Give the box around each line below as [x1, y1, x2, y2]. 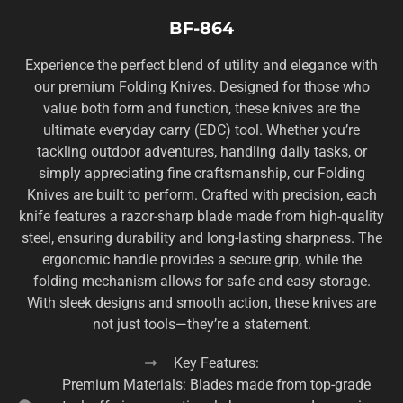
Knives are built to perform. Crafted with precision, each [26, 185, 377, 203]
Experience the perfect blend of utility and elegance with [25, 56, 378, 74]
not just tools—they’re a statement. [92, 315, 311, 333]
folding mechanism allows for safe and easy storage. [32, 272, 371, 290]
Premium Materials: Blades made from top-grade [62, 375, 372, 393]
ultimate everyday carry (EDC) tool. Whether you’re [43, 121, 360, 139]
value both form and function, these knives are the [43, 99, 360, 117]
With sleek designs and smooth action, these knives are [27, 293, 376, 311]
